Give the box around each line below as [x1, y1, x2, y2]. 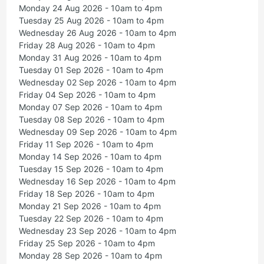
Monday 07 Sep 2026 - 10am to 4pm [18, 102, 162, 113]
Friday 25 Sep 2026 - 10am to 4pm [18, 238, 155, 249]
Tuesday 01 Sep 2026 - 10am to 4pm [18, 65, 163, 75]
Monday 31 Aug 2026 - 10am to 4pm [18, 52, 161, 63]
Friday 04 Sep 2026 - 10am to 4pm [18, 90, 156, 100]
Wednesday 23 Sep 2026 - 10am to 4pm [18, 226, 176, 236]
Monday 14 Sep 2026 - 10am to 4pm [18, 151, 161, 162]
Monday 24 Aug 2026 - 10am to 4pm [18, 3, 162, 14]
